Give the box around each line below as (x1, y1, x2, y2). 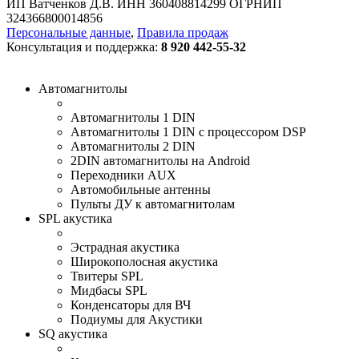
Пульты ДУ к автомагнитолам (71, 196, 235, 211)
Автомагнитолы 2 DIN (71, 139, 196, 153)
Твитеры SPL (71, 268, 143, 283)
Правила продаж (137, 25, 228, 39)
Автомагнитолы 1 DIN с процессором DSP (71, 124, 306, 139)
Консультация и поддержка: (6, 39, 161, 54)
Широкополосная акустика (71, 254, 218, 268)
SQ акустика (38, 326, 107, 341)
